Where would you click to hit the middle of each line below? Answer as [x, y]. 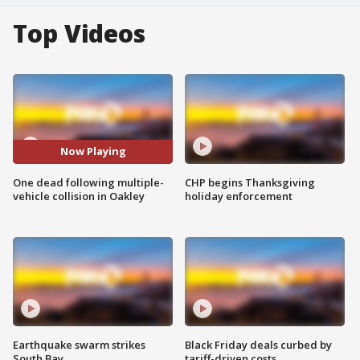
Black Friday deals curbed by [258, 345]
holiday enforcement [239, 196]
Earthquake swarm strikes [79, 345]
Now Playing [93, 151]
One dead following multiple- [88, 182]
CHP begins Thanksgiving [250, 182]
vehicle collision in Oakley [79, 196]
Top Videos [79, 33]
